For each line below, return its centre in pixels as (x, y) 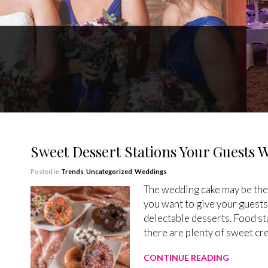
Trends (72, 171)
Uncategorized (109, 171)
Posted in (45, 171)
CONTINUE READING (187, 258)
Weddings (150, 171)
